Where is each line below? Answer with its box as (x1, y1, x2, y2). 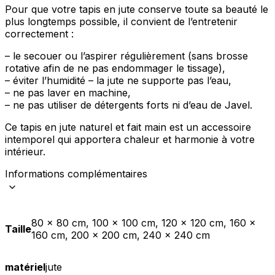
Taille (5, 223, 31, 236)
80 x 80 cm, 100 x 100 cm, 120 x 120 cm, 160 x (31, 217, 256, 230)
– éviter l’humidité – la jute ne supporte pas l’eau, (5, 74, 231, 87)
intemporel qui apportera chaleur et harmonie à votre (5, 133, 255, 146)
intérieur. (5, 145, 45, 158)
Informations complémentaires (5, 168, 147, 180)
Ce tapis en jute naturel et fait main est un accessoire (5, 121, 251, 134)
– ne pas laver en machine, (5, 87, 131, 99)
